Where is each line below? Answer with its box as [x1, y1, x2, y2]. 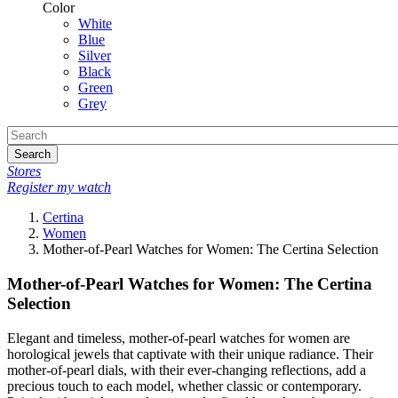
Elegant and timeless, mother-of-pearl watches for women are [7, 330, 350, 346]
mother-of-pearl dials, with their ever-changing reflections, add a [7, 362, 366, 378]
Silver [78, 48, 111, 64]
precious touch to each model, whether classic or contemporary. [7, 378, 362, 394]
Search [14, 147, 51, 162]
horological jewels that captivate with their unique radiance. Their [7, 346, 373, 362]
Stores [7, 163, 41, 179]
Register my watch [7, 179, 111, 195]
